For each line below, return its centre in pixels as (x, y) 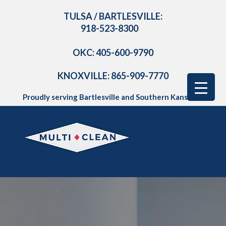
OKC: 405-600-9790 (113, 52)
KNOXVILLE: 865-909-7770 (113, 76)
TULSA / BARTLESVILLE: (113, 16)
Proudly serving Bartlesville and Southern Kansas (109, 97)
